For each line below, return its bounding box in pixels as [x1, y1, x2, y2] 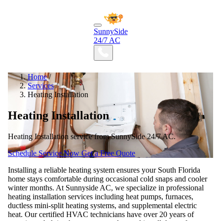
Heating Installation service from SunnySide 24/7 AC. [8, 132, 176, 141]
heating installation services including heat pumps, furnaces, [8, 192, 193, 201]
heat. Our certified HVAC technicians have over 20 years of [8, 210, 194, 219]
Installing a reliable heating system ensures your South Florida [8, 165, 200, 174]
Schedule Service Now [8, 148, 81, 157]
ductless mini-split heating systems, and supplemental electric [8, 201, 197, 210]
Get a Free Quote [81, 148, 135, 157]
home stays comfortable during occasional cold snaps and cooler [8, 174, 207, 183]
